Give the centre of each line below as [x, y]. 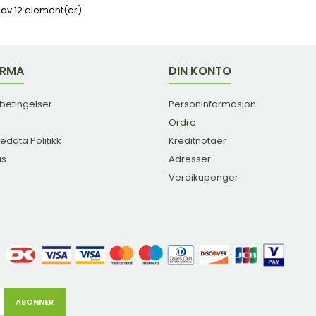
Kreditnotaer [197, 140]
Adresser [190, 159]
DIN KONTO [200, 71]
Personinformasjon [212, 104]
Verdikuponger [203, 177]
